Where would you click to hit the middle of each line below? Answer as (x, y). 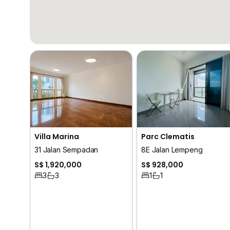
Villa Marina (57, 136)
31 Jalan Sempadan (66, 149)
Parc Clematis (168, 136)
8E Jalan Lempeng (172, 149)
